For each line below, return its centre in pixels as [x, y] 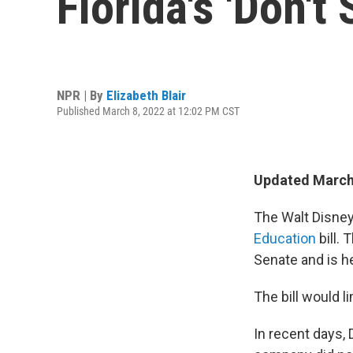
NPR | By [82, 95]
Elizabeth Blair [146, 95]
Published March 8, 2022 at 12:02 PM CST [148, 111]
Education [285, 238]
